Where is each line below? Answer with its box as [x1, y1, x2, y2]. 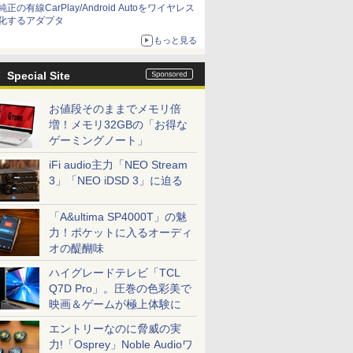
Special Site [7, 69, 70, 82]
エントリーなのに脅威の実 [49, 322, 181, 335]
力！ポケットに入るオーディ [49, 226, 192, 239]
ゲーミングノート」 [49, 134, 148, 147]
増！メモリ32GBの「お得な [49, 118, 188, 131]
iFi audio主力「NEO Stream [49, 158, 188, 171]
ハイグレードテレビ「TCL [49, 266, 180, 279]
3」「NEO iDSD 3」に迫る [49, 174, 183, 187]
